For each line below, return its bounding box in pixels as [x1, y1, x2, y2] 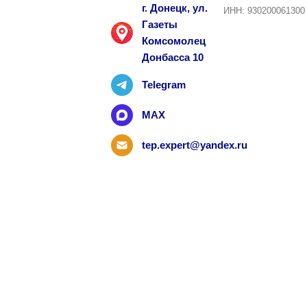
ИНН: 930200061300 [223, 5, 305, 16]
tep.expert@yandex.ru [141, 138, 247, 151]
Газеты [141, 18, 177, 30]
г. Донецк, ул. [141, 1, 208, 14]
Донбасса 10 [141, 51, 204, 63]
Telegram [141, 78, 186, 90]
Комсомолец [141, 34, 206, 47]
